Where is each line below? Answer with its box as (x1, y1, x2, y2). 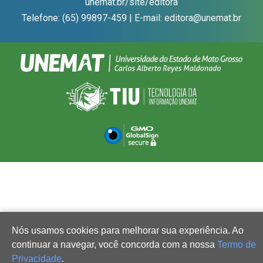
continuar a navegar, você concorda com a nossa (12, 240, 217, 249)
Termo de (217, 240, 256, 249)
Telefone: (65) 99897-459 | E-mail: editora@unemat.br (22, 12, 241, 24)
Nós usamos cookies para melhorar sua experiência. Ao (12, 225, 244, 235)
